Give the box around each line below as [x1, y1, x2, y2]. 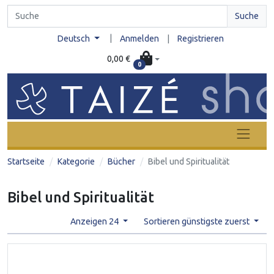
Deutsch [57, 34, 92, 43]
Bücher [108, 156, 135, 166]
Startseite [7, 156, 45, 166]
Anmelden [119, 34, 159, 43]
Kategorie [57, 156, 95, 166]
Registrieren [177, 34, 224, 43]
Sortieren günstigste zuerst [143, 216, 251, 226]
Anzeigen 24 [70, 216, 120, 226]
